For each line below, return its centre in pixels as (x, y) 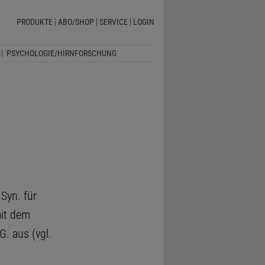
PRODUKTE (34, 22)
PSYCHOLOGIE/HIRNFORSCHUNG (61, 53)
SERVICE (113, 22)
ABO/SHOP (76, 22)
